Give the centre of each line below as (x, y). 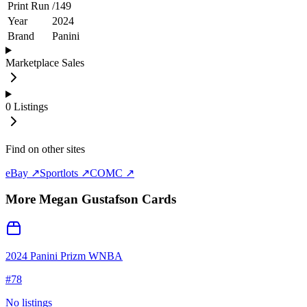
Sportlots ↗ (65, 173)
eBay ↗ (23, 173)
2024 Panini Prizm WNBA (64, 256)
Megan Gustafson (89, 199)
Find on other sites (45, 149)
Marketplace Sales (45, 62)
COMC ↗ (112, 173)
